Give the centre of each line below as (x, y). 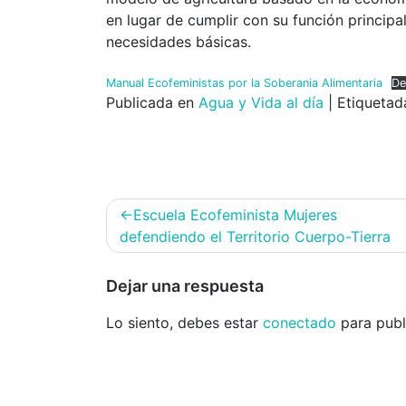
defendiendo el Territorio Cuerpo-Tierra (255, 236)
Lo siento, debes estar (184, 322)
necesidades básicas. (179, 41)
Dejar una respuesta (185, 285)
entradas (152, 265)
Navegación (168, 210)
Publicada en (152, 102)
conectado (300, 322)
